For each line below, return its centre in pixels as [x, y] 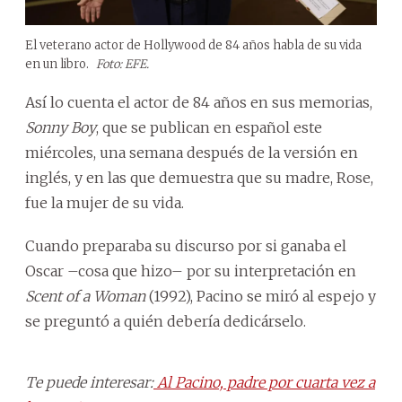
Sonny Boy [61, 127]
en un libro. [58, 64]
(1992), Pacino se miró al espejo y [261, 296]
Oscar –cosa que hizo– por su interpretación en [191, 271]
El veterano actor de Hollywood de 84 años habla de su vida [193, 45]
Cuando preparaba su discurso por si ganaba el [186, 245]
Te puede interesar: [89, 382]
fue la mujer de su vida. [105, 202]
